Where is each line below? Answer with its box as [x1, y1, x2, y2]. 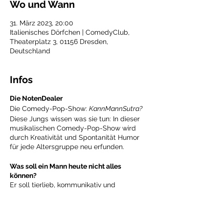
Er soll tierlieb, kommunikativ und [10, 181, 115, 189]
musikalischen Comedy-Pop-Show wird [10, 124, 136, 132]
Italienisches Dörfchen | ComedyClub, [10, 28, 130, 36]
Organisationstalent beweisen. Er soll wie [10, 199, 141, 207]
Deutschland [10, 47, 50, 55]
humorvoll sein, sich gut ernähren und [10, 190, 130, 198]
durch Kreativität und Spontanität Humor [10, 133, 139, 141]
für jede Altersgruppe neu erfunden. [10, 143, 124, 151]
